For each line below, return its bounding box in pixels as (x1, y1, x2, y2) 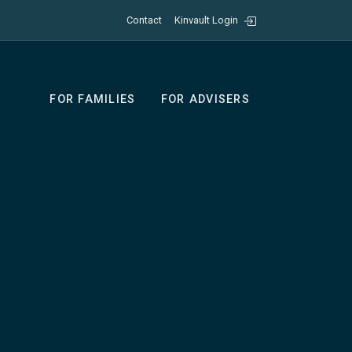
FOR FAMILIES (49, 93, 136, 106)
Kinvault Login (174, 14, 238, 26)
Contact (126, 14, 162, 26)
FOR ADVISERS (160, 93, 250, 106)
